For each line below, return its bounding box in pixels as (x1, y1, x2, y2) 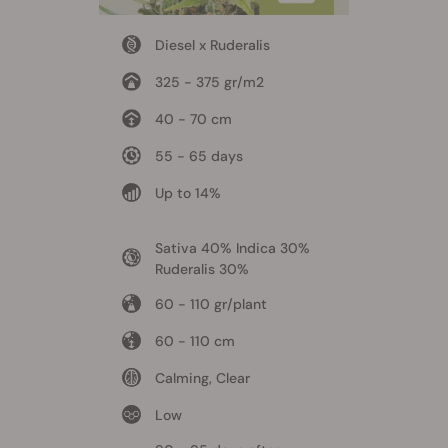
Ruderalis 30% (154, 260, 249, 279)
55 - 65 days (154, 147, 243, 166)
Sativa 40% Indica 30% (154, 239, 310, 258)
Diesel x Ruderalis (154, 36, 270, 55)
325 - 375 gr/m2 (154, 73, 264, 92)
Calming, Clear (154, 369, 250, 388)
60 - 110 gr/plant (154, 295, 267, 314)
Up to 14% (154, 184, 221, 203)
